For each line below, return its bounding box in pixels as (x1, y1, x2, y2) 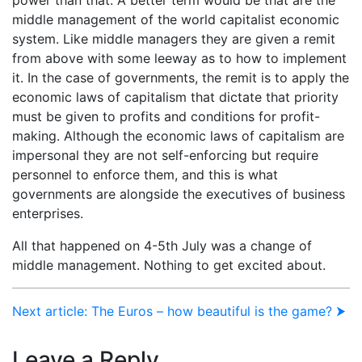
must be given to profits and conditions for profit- (12, 107, 320, 124)
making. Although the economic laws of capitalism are (12, 127, 344, 144)
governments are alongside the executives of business (12, 185, 345, 202)
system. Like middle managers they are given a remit (12, 30, 335, 47)
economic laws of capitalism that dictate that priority (12, 88, 339, 105)
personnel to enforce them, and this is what (12, 166, 278, 183)
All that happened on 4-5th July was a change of (12, 237, 312, 254)
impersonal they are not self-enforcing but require (12, 146, 318, 163)
